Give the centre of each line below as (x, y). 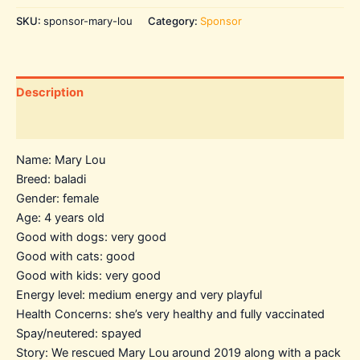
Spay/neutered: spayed (79, 334)
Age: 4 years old (60, 218)
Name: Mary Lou (61, 160)
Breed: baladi (51, 180)
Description (50, 92)
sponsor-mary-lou (88, 21)
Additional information (80, 123)
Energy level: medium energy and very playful (139, 295)
